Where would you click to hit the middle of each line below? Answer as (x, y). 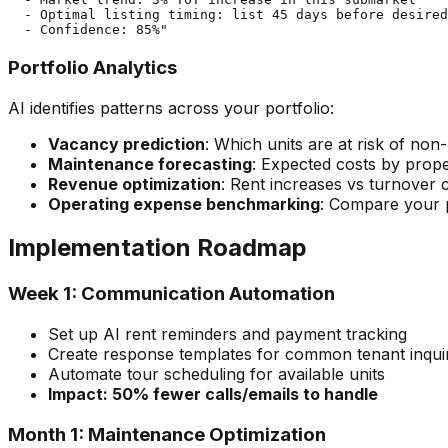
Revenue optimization (134, 183)
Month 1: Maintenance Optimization (167, 434)
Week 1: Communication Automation (171, 294)
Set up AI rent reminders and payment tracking (227, 334)
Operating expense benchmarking (184, 203)
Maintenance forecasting (150, 163)
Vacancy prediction (126, 143)
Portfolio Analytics (92, 67)
